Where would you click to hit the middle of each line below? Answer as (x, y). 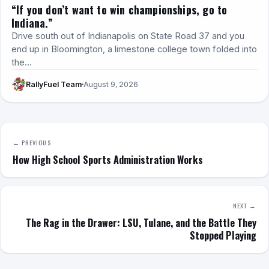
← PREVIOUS (32, 143)
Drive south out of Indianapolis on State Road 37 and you (128, 36)
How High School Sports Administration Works (108, 160)
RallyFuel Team (54, 84)
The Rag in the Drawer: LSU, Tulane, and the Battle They (141, 223)
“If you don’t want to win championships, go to (119, 10)
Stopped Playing (223, 236)
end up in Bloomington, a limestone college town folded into (134, 50)
